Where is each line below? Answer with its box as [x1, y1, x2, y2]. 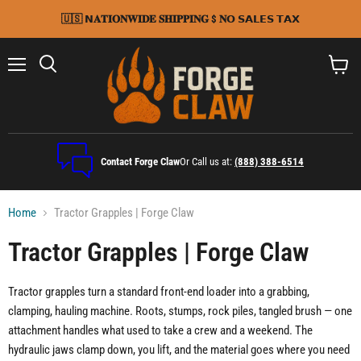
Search [47, 73, 84, 86]
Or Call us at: [180, 155, 234, 168]
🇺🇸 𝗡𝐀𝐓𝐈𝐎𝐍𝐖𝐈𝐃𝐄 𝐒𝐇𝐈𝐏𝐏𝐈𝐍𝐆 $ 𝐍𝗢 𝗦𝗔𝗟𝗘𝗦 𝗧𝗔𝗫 [61, 13, 300, 25]
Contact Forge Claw [101, 155, 180, 168]
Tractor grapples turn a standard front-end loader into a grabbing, [8, 284, 309, 300]
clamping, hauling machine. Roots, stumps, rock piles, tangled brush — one [8, 304, 352, 319]
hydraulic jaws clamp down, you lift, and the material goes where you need [8, 342, 350, 358]
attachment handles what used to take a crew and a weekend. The [8, 323, 313, 338]
